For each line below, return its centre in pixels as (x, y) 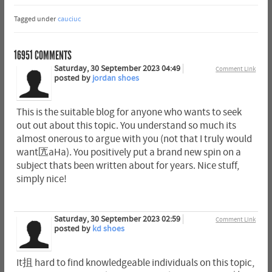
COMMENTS (52, 56)
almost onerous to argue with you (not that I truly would (134, 139)
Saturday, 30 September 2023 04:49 (117, 69)
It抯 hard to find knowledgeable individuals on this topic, (135, 263)
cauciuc (69, 19)
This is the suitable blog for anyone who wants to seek (129, 113)
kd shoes (108, 229)
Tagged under (35, 19)
